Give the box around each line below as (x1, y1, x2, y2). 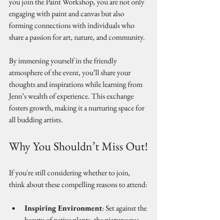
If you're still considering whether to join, (9, 167, 132, 178)
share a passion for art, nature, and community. (9, 32, 145, 42)
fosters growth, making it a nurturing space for (9, 103, 146, 113)
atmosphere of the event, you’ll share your (9, 67, 132, 78)
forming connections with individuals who (9, 20, 136, 30)
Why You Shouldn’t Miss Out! (9, 138, 148, 154)
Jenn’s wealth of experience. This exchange (9, 91, 135, 101)
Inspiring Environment (25, 203, 102, 213)
